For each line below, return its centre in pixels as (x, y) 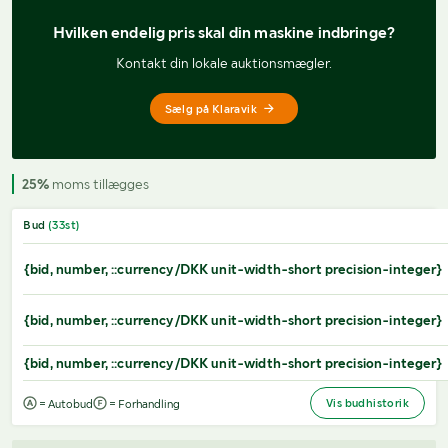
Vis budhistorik (367, 403)
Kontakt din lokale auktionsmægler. (223, 63)
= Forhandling (143, 404)
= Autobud (65, 404)
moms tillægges (99, 184)
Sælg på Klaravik (210, 108)
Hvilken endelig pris (125, 33)
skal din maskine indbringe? (297, 33)
